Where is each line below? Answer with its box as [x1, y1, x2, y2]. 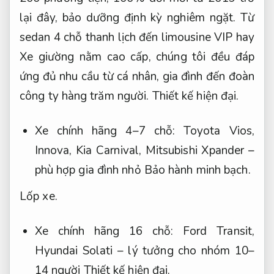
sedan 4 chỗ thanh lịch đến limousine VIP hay [20, 29, 254, 46]
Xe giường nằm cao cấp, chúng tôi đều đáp [20, 49, 254, 65]
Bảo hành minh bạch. [144, 162, 251, 179]
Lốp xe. [20, 188, 57, 205]
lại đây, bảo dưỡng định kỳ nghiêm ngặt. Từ [20, 10, 254, 26]
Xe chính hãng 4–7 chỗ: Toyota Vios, [34, 123, 254, 139]
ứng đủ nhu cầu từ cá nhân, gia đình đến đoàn [20, 68, 254, 85]
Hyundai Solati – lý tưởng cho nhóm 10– [34, 243, 254, 259]
